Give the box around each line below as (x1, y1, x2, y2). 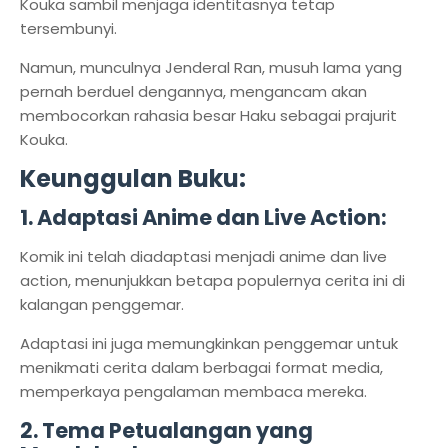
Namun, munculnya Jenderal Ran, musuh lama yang (20, 57, 402, 78)
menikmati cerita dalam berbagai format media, (20, 357, 383, 378)
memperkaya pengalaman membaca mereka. (20, 381, 367, 402)
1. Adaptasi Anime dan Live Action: (20, 203, 387, 232)
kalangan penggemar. (20, 294, 188, 315)
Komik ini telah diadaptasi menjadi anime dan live (20, 246, 387, 267)
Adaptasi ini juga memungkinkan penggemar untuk (20, 333, 398, 354)
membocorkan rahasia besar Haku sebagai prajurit (20, 105, 397, 126)
